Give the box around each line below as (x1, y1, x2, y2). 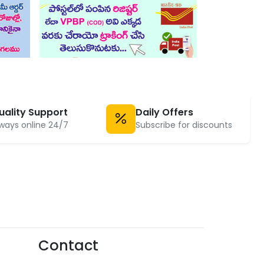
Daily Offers (135, 105, 193, 119)
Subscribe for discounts (135, 118, 232, 131)
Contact (38, 236, 98, 256)
